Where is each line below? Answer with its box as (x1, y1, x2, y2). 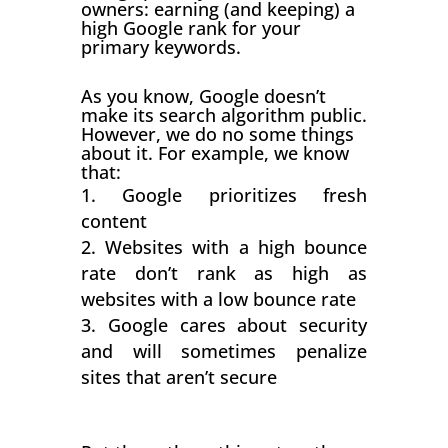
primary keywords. (80, 35, 241, 60)
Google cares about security (107, 313, 368, 338)
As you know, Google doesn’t (80, 84, 326, 109)
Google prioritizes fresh (122, 183, 368, 208)
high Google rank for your (80, 16, 301, 41)
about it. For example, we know (80, 141, 349, 166)
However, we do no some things (80, 122, 354, 147)
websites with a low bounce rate (80, 287, 356, 312)
